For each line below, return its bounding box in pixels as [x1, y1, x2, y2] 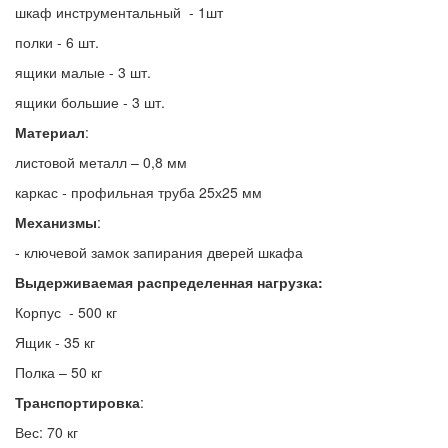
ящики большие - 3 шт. [15, 92, 165, 113]
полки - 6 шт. [15, 32, 99, 53]
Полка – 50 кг [15, 362, 102, 383]
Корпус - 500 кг [15, 302, 117, 323]
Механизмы [15, 212, 97, 233]
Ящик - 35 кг [15, 332, 95, 353]
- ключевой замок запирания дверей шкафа [15, 242, 303, 263]
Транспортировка [15, 392, 140, 413]
